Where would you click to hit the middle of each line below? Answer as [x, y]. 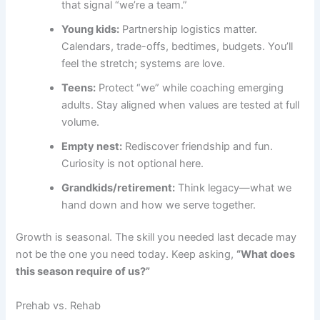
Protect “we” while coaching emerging [190, 87]
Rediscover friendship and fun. [198, 146]
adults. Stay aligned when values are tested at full [181, 105]
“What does [266, 255]
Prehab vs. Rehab [59, 305]
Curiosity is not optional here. [133, 163]
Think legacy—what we [234, 187]
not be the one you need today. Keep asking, [126, 255]
